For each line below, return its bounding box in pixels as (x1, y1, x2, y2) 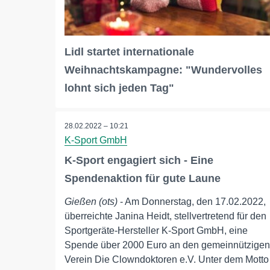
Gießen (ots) (64, 196, 118, 207)
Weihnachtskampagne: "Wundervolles (64, 64, 262, 77)
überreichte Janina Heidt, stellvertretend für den (64, 211, 266, 222)
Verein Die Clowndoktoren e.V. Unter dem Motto (64, 254, 269, 265)
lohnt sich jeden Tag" (64, 82, 174, 95)
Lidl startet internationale (64, 46, 194, 58)
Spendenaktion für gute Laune (64, 172, 221, 185)
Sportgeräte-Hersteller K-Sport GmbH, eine (64, 225, 248, 236)
